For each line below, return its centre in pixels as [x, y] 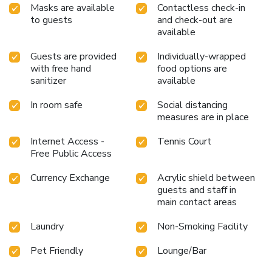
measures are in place [203, 117]
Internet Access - [67, 141]
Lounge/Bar [182, 250]
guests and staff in [197, 190]
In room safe [56, 105]
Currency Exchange [70, 178]
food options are [192, 68]
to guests [51, 20]
